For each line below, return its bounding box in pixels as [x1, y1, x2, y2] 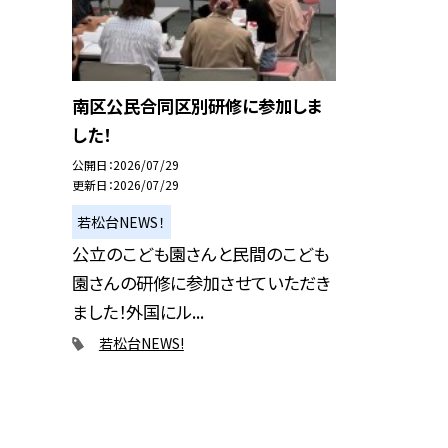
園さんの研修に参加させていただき [72, 270, 331, 296]
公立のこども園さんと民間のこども [72, 241, 329, 267]
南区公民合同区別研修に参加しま [72, 93, 322, 119]
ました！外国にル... [72, 299, 204, 325]
